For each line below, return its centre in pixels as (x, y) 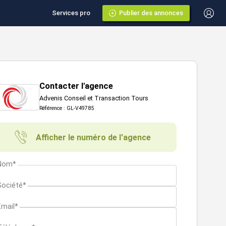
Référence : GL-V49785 (67, 108)
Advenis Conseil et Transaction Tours (94, 98)
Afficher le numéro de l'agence (93, 137)
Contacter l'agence (76, 86)
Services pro (71, 13)
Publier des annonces (151, 13)
